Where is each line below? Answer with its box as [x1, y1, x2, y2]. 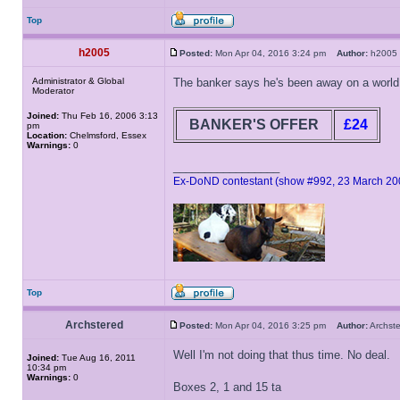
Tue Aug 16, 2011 [59, 353, 136, 362]
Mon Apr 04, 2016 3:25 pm [212, 321, 337, 330]
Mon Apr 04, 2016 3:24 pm [212, 48, 337, 58]
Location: [27, 130, 67, 140]
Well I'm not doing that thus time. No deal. [173, 348, 390, 362]
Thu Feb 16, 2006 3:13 [59, 111, 158, 121]
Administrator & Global [32, 76, 124, 86]
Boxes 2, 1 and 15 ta [173, 380, 281, 394]
